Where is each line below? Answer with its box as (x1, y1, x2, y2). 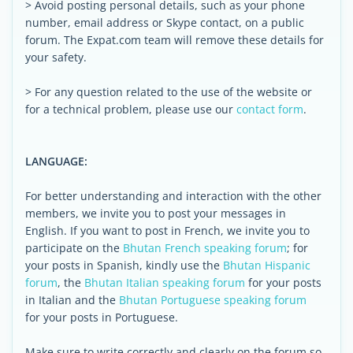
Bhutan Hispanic (223, 258, 310, 273)
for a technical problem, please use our (25, 102, 236, 117)
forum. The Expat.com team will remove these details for (25, 32, 324, 47)
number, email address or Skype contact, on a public (25, 15, 304, 30)
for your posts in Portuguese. (25, 310, 178, 325)
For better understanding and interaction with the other (25, 188, 321, 203)
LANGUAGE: (25, 154, 87, 169)
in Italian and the (25, 292, 119, 307)
